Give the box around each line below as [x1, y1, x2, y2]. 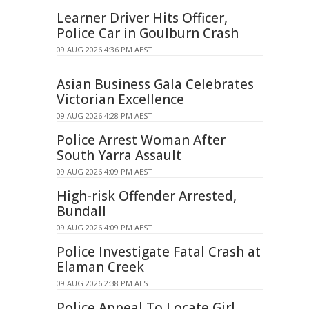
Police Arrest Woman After [57, 131, 226, 149]
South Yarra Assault [57, 146, 181, 164]
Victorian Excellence [57, 90, 184, 108]
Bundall [57, 202, 106, 220]
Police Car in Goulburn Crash [57, 24, 239, 42]
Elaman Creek [57, 258, 144, 276]
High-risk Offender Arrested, [57, 187, 237, 205]
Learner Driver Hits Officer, [57, 9, 228, 27]
